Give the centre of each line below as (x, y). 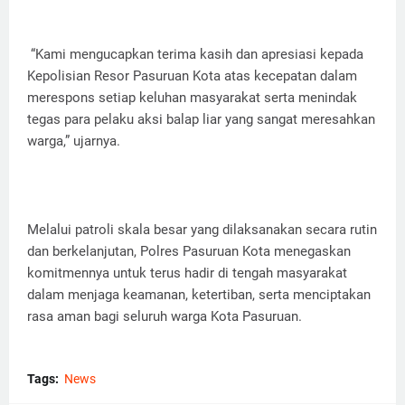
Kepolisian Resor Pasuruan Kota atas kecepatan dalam (192, 76)
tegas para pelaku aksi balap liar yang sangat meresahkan (201, 120)
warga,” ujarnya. (74, 141)
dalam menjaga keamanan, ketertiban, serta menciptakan (199, 295)
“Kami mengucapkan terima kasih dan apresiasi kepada (195, 55)
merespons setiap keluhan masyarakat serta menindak (192, 98)
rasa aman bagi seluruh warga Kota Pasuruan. (165, 317)
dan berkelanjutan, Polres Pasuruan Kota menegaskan (189, 252)
